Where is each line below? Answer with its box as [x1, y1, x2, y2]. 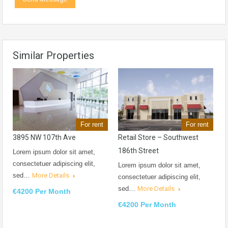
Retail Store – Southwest [118, 133, 198, 142]
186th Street [118, 147, 159, 155]
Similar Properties [13, 49, 94, 62]
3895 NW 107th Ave [13, 133, 76, 142]
